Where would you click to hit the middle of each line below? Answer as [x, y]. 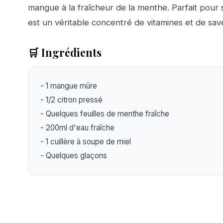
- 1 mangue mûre [69, 86]
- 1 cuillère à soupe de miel [86, 142]
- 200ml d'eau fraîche [77, 128]
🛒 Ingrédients [65, 53]
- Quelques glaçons [74, 156]
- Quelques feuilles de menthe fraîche [105, 114]
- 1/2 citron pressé [71, 100]
